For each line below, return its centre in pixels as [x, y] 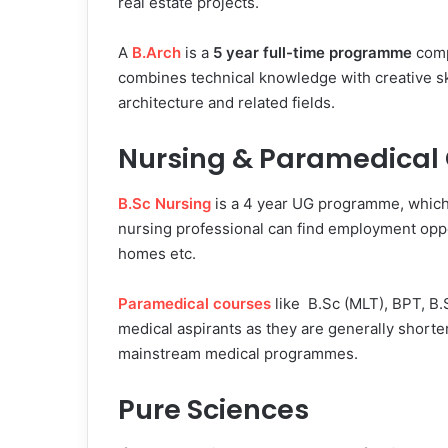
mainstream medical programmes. [238, 353]
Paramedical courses [194, 303]
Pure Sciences [213, 409]
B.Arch [156, 53]
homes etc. [157, 253]
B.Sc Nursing [164, 203]
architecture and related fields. [226, 103]
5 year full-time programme [312, 53]
